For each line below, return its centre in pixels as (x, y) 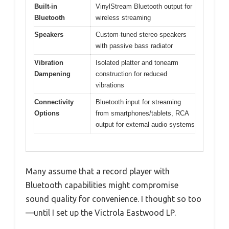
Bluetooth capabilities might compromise (102, 185)
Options (47, 113)
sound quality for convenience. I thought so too (113, 199)
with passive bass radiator (134, 46)
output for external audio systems (145, 125)
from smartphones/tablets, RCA (142, 113)
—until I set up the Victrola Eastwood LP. (101, 212)
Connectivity (54, 102)
